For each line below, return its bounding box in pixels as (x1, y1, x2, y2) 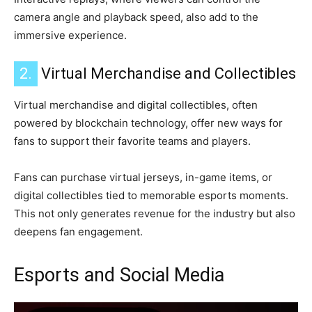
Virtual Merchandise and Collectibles (38, 65, 296, 83)
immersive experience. (14, 29, 127, 42)
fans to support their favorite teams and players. (14, 134, 251, 148)
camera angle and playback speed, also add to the (14, 10, 258, 24)
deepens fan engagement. (14, 225, 143, 239)
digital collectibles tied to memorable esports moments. (14, 189, 288, 203)
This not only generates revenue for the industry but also (14, 207, 295, 221)
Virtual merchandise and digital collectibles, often (14, 98, 258, 112)
